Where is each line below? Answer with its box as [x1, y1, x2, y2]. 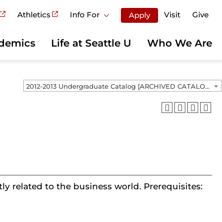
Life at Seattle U [51, 37, 131, 49]
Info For [70, 10, 100, 19]
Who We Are [147, 37, 212, 49]
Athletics [17, 10, 51, 19]
